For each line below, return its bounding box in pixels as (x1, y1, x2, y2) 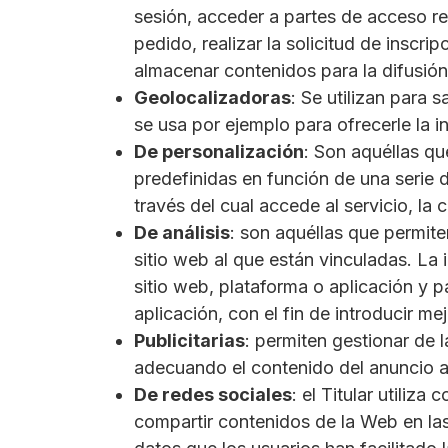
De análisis (134, 222, 230, 244)
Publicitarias (134, 330, 245, 352)
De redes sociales (134, 384, 292, 406)
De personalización (134, 141, 304, 163)
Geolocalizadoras (134, 87, 291, 109)
